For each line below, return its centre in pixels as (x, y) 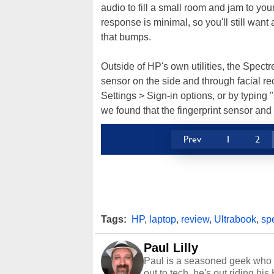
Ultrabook (235, 219)
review (195, 219)
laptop (163, 219)
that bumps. (126, 37)
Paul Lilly (171, 247)
